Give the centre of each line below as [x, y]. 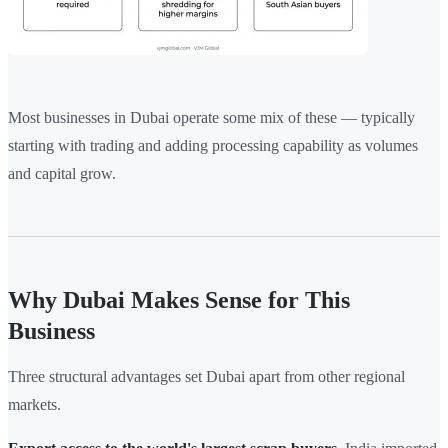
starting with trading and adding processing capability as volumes [213, 146]
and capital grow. [62, 174]
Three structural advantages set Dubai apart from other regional [206, 377]
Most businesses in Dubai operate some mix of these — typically [211, 118]
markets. [34, 405]
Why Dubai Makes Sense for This [179, 300]
